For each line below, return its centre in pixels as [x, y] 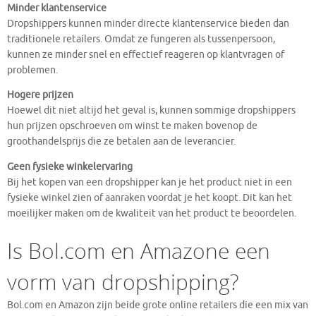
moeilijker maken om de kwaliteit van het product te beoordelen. [152, 213]
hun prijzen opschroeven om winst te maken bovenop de [132, 126]
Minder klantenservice [57, 8]
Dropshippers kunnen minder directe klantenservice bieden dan [148, 23]
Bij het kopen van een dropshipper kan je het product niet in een [150, 182]
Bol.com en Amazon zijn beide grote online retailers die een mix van [158, 305]
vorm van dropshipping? [123, 281]
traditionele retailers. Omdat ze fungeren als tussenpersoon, [141, 39]
